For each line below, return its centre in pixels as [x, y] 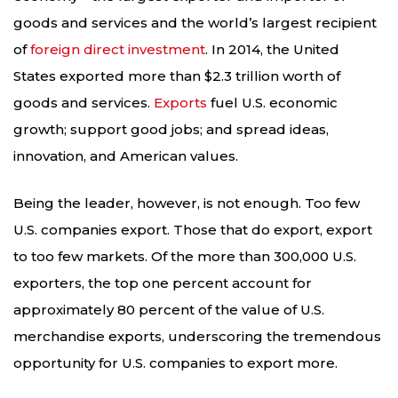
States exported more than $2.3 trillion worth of [177, 76]
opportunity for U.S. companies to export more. [175, 362]
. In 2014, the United [272, 50]
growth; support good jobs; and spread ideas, [171, 130]
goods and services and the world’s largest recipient [195, 23]
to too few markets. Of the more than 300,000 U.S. [185, 256]
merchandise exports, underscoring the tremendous [197, 336]
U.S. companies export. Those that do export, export [193, 229]
